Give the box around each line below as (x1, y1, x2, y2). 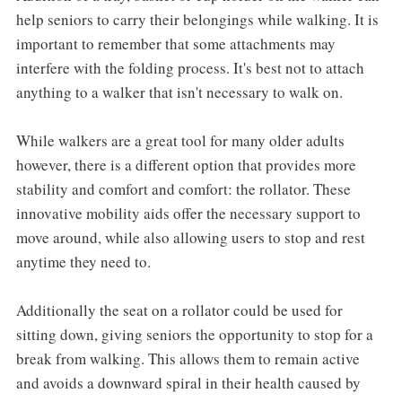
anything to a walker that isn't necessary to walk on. (15, 82, 343, 103)
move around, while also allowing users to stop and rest (15, 227, 365, 249)
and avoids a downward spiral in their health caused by (15, 372, 361, 394)
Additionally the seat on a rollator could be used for (15, 300, 343, 321)
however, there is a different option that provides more (15, 154, 356, 176)
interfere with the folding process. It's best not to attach (15, 57, 364, 79)
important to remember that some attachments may (15, 33, 336, 55)
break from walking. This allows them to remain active (15, 348, 360, 370)
